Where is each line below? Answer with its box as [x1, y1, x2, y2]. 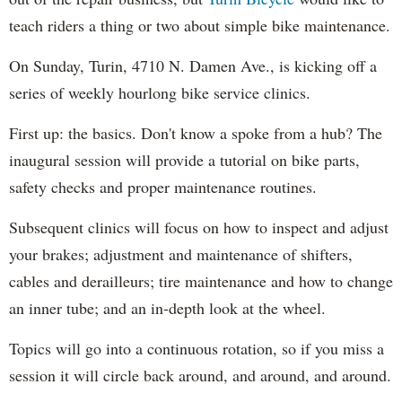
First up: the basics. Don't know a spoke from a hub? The [9, 121, 382, 144]
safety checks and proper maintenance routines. [9, 175, 317, 197]
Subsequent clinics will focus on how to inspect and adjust [9, 215, 389, 238]
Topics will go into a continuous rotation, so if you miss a [9, 336, 384, 359]
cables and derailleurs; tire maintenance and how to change [9, 269, 393, 292]
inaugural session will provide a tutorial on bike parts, [9, 148, 360, 170]
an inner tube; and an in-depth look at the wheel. [9, 296, 326, 319]
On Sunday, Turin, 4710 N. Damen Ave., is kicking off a [9, 54, 377, 76]
